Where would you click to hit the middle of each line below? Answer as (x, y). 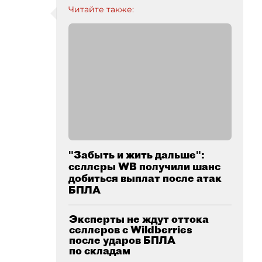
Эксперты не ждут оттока (139, 219)
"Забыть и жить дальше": (137, 154)
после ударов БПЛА (122, 240)
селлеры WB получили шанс (144, 166)
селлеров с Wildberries (131, 229)
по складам (100, 250)
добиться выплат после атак (145, 178)
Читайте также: (101, 9)
